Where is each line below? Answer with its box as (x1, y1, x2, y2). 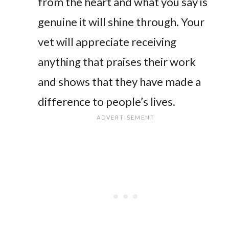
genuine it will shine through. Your (38, 14, 204, 29)
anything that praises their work (38, 54, 196, 68)
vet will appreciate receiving (38, 34, 176, 49)
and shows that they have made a (38, 74, 201, 88)
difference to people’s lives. (38, 94, 175, 108)
